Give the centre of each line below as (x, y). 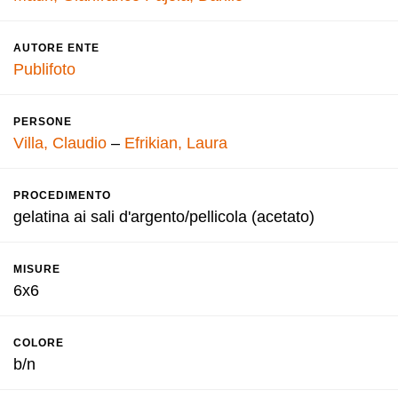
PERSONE (43, 122)
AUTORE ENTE (56, 48)
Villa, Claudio (60, 143)
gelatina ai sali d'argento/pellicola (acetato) (164, 217)
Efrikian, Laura (176, 143)
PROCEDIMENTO (62, 195)
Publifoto (44, 69)
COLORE (39, 343)
